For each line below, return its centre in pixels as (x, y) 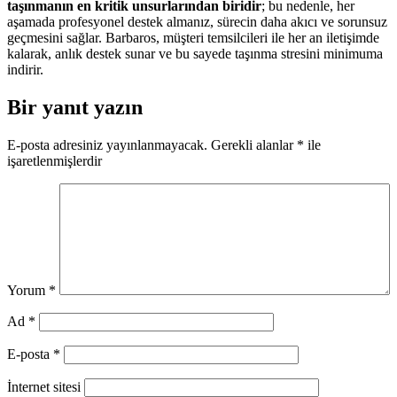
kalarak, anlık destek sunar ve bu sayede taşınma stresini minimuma (195, 54)
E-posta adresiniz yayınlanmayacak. (107, 145)
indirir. (25, 70)
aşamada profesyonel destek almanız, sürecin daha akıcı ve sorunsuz (197, 22)
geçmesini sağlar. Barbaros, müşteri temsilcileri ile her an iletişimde (193, 38)
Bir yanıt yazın (75, 108)
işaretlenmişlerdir (54, 161)
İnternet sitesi (44, 387)
